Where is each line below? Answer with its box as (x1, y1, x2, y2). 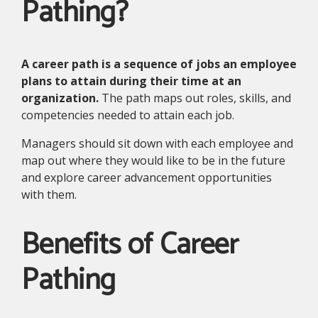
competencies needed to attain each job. (21, 107, 234, 124)
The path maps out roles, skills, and (102, 90, 291, 106)
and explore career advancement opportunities (21, 170, 272, 186)
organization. (21, 90, 102, 106)
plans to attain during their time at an (21, 73, 241, 89)
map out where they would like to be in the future (21, 153, 285, 169)
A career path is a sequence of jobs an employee (21, 56, 297, 72)
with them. (21, 187, 77, 203)
